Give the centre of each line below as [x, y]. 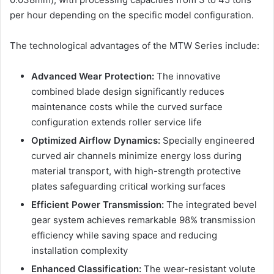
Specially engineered [207, 141]
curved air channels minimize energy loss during [136, 156]
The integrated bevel [210, 205]
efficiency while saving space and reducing [124, 235]
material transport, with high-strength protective [136, 171]
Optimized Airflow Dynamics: [96, 141]
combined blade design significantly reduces [128, 92]
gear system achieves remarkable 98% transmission [143, 220]
